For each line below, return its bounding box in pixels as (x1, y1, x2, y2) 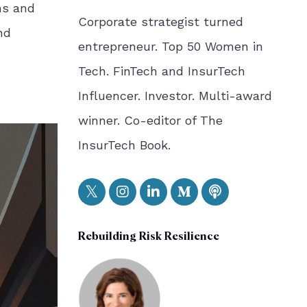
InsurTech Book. (77, 138, 171, 152)
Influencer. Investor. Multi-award (77, 88, 272, 103)
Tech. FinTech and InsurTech (77, 64, 245, 78)
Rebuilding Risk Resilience (77, 232, 219, 243)
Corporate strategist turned (77, 14, 243, 29)
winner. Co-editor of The (77, 113, 223, 127)
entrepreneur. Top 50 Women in (77, 39, 263, 53)
